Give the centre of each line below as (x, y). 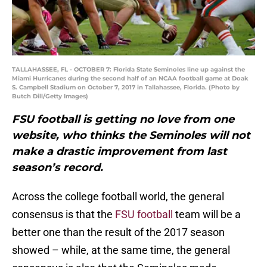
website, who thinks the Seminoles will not (131, 136)
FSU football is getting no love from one (123, 119)
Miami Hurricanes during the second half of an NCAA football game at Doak (130, 79)
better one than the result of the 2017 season (118, 232)
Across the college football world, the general (118, 197)
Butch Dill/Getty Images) (50, 97)
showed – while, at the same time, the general (121, 250)
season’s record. (58, 168)
